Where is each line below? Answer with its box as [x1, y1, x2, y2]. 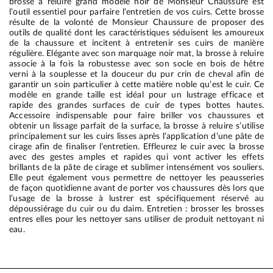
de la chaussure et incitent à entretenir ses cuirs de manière [9, 38, 264, 48]
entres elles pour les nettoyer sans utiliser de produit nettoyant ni [9, 214, 264, 224]
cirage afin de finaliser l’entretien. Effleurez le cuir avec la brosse [9, 141, 264, 151]
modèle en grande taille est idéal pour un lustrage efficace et [9, 90, 264, 99]
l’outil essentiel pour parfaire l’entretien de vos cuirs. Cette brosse [9, 7, 264, 16]
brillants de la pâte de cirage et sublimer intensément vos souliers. [9, 162, 264, 172]
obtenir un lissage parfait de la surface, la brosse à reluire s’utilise [9, 121, 264, 130]
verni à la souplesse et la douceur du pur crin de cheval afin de [9, 69, 264, 79]
